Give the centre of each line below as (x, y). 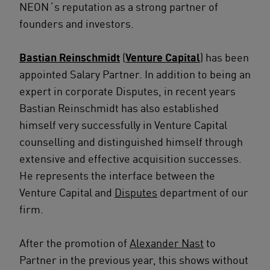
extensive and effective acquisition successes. (130, 159)
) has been (224, 57)
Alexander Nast (167, 243)
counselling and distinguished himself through (131, 142)
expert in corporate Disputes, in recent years (127, 91)
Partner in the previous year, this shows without (134, 260)
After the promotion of (74, 243)
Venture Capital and (67, 192)
